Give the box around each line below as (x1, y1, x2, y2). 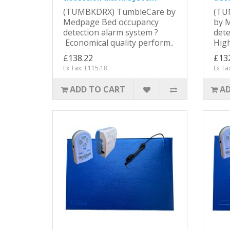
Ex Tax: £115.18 (63, 63, 107, 72)
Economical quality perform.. (63, 36, 174, 48)
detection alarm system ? (63, 26, 158, 38)
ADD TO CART (69, 83, 125, 95)
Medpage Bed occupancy (63, 16, 159, 28)
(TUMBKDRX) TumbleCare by (63, 6, 176, 17)
